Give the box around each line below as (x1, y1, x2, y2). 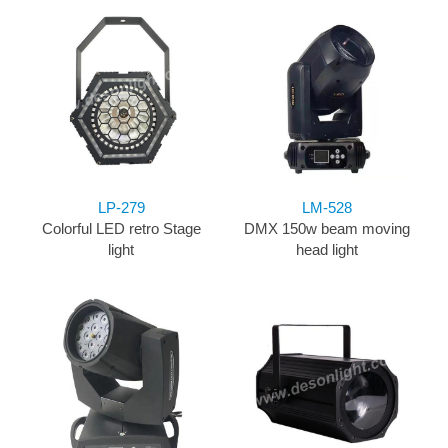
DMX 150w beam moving (244, 220, 410, 238)
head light (296, 241, 358, 259)
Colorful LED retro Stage (41, 220, 201, 238)
